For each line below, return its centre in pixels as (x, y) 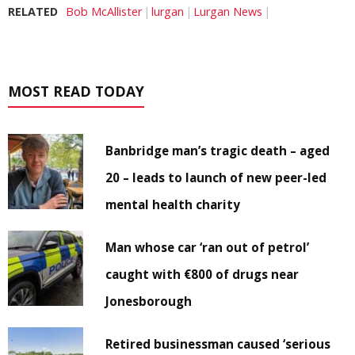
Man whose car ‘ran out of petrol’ (208, 248)
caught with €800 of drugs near (202, 275)
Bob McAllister (104, 12)
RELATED (33, 12)
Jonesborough (149, 302)
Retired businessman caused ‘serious (218, 344)
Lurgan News (228, 12)
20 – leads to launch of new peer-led (216, 178)
